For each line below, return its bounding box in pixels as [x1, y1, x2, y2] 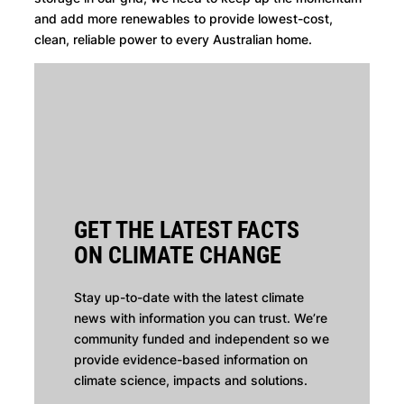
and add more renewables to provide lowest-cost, [34, 11, 333, 27]
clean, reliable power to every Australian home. [34, 32, 312, 48]
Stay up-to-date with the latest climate [74, 289, 305, 306]
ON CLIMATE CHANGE [74, 241, 282, 269]
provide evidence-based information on [74, 352, 308, 368]
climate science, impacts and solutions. [74, 372, 308, 389]
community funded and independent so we [74, 331, 330, 347]
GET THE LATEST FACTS [74, 216, 300, 243]
